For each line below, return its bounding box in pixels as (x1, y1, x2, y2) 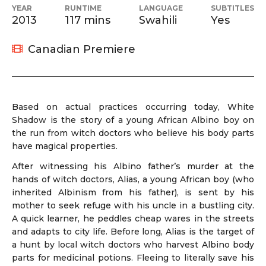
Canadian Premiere (25, 43, 135, 56)
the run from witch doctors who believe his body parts (12, 128, 254, 139)
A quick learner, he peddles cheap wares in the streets (12, 213, 254, 224)
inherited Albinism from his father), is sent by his (12, 187, 254, 198)
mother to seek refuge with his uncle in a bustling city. (12, 200, 254, 211)
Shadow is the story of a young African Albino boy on (12, 115, 254, 126)
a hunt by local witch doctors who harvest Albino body (12, 239, 254, 251)
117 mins (65, 14, 111, 27)
